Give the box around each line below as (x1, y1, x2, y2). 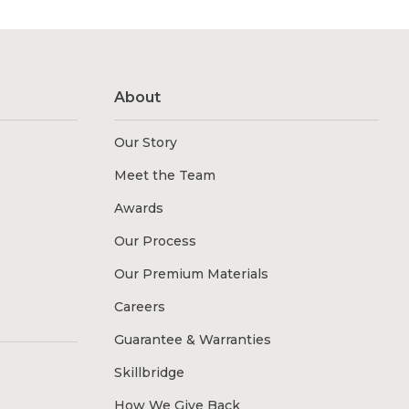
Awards (113, 200, 163, 217)
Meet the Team (113, 167, 215, 184)
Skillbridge (113, 364, 184, 382)
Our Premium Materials (113, 266, 268, 283)
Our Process (113, 233, 196, 250)
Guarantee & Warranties (113, 331, 271, 349)
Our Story (113, 134, 177, 152)
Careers (113, 299, 165, 316)
